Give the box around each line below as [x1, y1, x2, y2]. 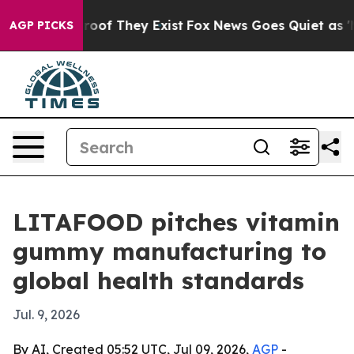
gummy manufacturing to [13, 236, 326, 266]
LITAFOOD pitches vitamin [13, 207, 340, 237]
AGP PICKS [9, 18, 73, 32]
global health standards [13, 265, 304, 296]
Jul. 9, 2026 [13, 307, 80, 322]
